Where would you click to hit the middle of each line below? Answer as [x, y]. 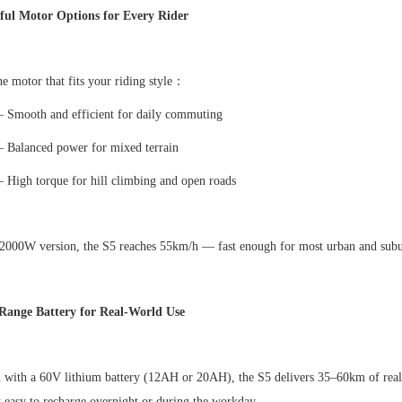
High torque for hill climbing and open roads [121, 181]
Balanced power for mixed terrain [92, 148]
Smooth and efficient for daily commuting [114, 115]
